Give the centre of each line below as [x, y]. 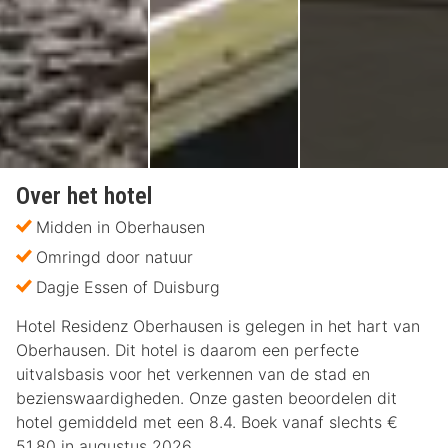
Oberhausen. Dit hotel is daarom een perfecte [187, 350]
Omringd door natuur [114, 257]
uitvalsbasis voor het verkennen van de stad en [193, 374]
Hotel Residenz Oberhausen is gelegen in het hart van [218, 326]
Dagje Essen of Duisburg [128, 287]
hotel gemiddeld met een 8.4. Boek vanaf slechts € [207, 422]
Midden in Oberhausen [120, 227]
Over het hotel [84, 196]
